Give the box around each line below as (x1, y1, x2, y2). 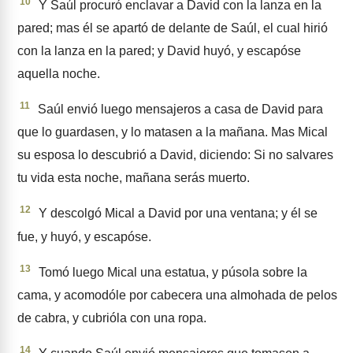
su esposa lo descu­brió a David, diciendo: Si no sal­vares (17, 148, 333, 162)
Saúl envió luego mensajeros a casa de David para (35, 102, 323, 117)
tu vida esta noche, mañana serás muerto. (17, 171, 250, 185)
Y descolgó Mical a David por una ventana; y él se (35, 206, 318, 221)
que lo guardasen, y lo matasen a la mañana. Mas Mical (17, 125, 328, 139)
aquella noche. (17, 67, 100, 81)
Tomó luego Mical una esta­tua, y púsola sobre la (35, 265, 307, 279)
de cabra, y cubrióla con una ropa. (17, 310, 206, 325)
